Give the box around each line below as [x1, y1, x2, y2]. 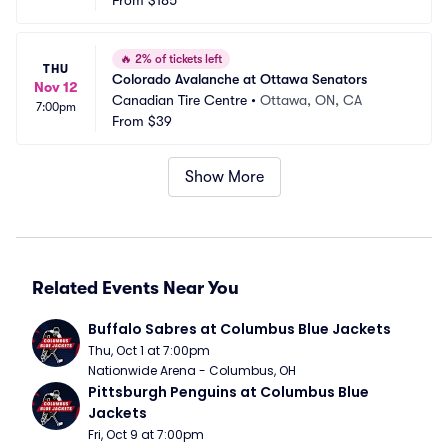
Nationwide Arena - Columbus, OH [88, 362, 296, 379]
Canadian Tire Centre [112, 92, 247, 108]
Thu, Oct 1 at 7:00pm [88, 342, 210, 359]
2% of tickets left [132, 52, 222, 66]
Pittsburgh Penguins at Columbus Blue [88, 382, 369, 402]
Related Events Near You [32, 278, 239, 298]
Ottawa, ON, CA [260, 92, 362, 108]
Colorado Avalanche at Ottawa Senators [112, 71, 367, 87]
